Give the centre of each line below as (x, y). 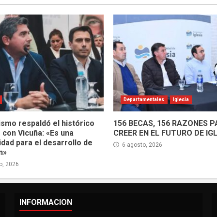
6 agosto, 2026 (141, 145)
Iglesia (181, 100)
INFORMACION (46, 202)
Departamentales (144, 100)
